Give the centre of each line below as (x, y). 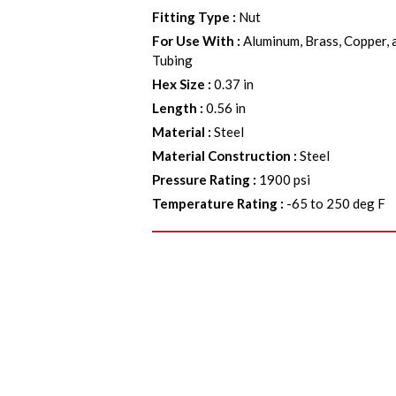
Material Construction (222, 156)
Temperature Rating (215, 203)
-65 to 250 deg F (336, 203)
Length (175, 108)
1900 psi (285, 179)
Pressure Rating (202, 179)
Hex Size (179, 84)
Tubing (173, 60)
